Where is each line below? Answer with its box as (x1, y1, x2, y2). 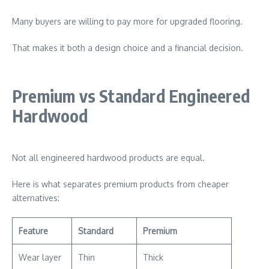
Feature (19, 226, 48, 236)
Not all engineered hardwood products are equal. (12, 153, 205, 163)
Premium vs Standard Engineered (12, 85, 250, 106)
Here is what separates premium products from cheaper (12, 179, 229, 189)
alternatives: (12, 193, 59, 203)
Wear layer (19, 252, 61, 262)
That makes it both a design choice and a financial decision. (12, 43, 243, 53)
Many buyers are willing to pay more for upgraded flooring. (12, 16, 243, 26)
